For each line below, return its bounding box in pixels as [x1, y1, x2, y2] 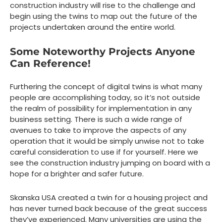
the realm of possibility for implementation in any [10, 103, 192, 114]
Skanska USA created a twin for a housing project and [10, 192, 208, 203]
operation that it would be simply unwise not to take [10, 136, 204, 147]
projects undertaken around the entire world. [10, 22, 175, 33]
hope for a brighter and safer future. [10, 168, 144, 179]
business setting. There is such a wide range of [10, 114, 182, 125]
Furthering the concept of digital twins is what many [10, 81, 202, 92]
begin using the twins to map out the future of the [10, 11, 197, 22]
